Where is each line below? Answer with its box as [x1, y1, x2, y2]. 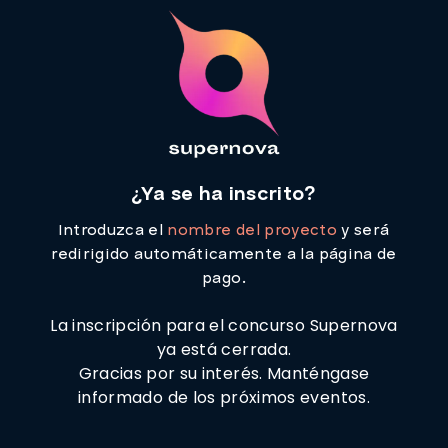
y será [337, 219, 390, 241]
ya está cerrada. [156, 338, 292, 362]
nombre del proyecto [167, 219, 338, 241]
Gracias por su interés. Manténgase [78, 362, 370, 386]
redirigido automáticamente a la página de [51, 243, 397, 265]
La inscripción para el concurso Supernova [50, 314, 398, 338]
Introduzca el [58, 219, 168, 241]
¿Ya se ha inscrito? [131, 180, 317, 208]
